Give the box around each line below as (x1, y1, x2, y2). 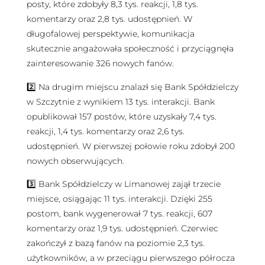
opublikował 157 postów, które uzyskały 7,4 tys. (26, 111, 216, 122)
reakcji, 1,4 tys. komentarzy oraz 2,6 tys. (26, 125, 185, 137)
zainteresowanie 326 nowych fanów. (26, 58, 176, 69)
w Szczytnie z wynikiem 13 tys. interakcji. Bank (26, 96, 215, 107)
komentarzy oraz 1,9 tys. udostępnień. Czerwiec (26, 223, 218, 234)
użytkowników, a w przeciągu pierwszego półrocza (26, 253, 235, 264)
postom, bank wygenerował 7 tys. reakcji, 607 (26, 208, 212, 219)
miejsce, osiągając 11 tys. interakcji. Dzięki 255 (26, 193, 212, 205)
